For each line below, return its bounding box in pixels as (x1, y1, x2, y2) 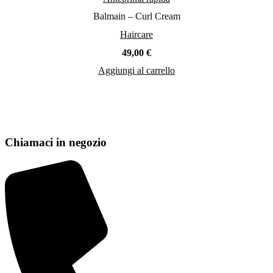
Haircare (120, 29, 153, 40)
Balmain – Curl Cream (93, 10, 180, 21)
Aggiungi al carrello (98, 65, 175, 76)
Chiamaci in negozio (5, 135, 107, 149)
